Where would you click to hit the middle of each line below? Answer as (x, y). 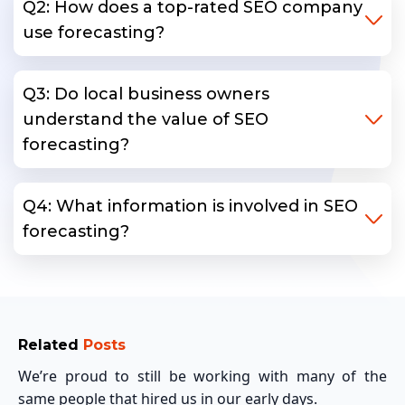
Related (51, 344)
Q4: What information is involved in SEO (190, 206)
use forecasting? (94, 32)
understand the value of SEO (146, 119)
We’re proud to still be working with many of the (202, 376)
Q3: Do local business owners (146, 94)
